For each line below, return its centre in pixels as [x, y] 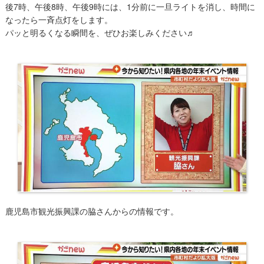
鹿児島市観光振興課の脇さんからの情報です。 [92, 211]
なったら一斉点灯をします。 [59, 19]
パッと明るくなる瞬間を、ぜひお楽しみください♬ [100, 32]
